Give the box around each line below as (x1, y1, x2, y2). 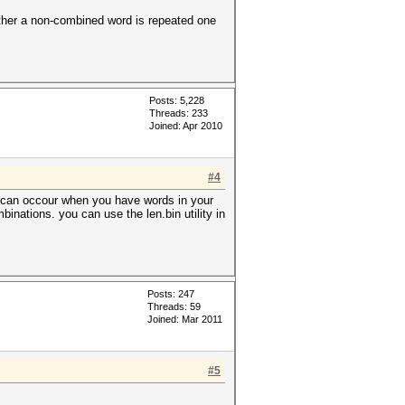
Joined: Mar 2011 (147, 314, 222, 325)
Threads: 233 (149, 108, 208, 118)
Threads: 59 (147, 301, 201, 312)
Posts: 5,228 (149, 95, 204, 106)
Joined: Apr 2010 (149, 120, 222, 131)
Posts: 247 (147, 288, 194, 299)
